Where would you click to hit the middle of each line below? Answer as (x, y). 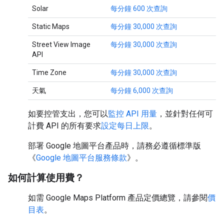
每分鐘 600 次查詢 (139, 8)
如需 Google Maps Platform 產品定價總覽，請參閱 (118, 198)
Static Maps (51, 26)
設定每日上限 (125, 126)
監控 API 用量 (132, 114)
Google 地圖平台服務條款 (81, 158)
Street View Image (61, 44)
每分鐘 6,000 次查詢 (142, 90)
